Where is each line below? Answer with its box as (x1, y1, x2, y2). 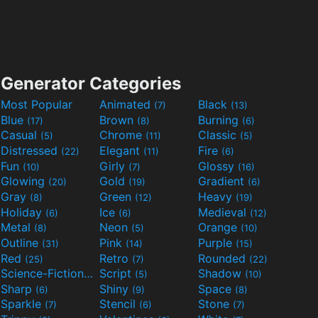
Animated (99, 97, 154, 112)
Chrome (99, 128, 146, 143)
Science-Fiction (84, 266, 93, 281)
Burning (198, 112, 242, 127)
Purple (198, 235, 236, 250)
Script (99, 266, 135, 281)
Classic (198, 128, 240, 143)
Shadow (198, 266, 245, 281)
